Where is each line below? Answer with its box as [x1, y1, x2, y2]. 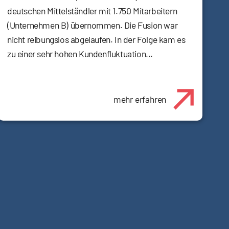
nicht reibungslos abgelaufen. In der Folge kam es [7, 33, 186, 45]
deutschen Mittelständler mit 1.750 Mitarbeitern [7, 5, 177, 16]
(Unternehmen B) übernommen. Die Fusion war [7, 19, 178, 31]
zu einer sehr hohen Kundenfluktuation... [7, 48, 153, 59]
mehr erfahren [113, 93, 167, 105]
